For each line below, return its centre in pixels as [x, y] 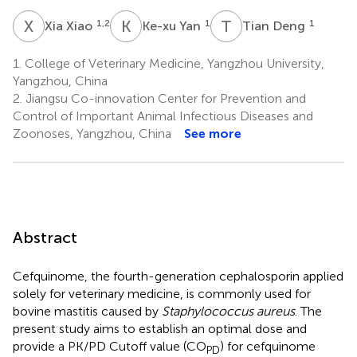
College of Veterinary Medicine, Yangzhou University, [173, 63]
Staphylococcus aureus [228, 311]
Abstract [45, 237]
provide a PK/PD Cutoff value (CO [110, 346]
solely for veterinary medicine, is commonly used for [162, 293]
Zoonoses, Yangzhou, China [92, 133]
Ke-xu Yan [173, 25]
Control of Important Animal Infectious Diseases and [163, 116]
